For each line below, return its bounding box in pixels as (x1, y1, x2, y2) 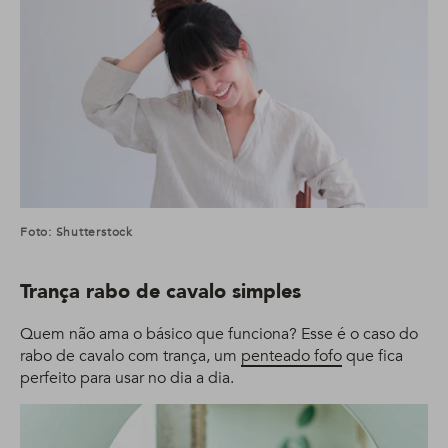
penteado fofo (241, 345, 342, 368)
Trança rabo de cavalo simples (20, 278, 301, 306)
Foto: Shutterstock (20, 224, 133, 241)
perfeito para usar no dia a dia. (20, 367, 234, 390)
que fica (342, 345, 403, 368)
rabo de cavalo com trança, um (20, 345, 241, 368)
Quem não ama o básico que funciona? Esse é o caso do (20, 323, 418, 346)
